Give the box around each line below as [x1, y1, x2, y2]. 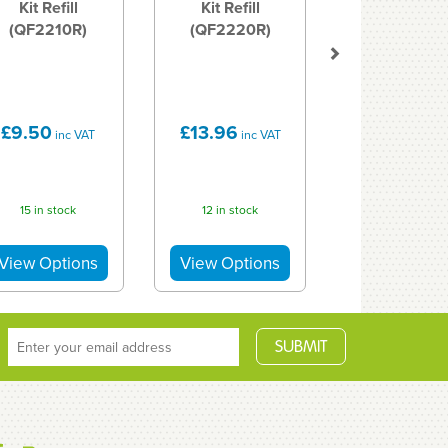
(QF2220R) [189, 17, 271, 41]
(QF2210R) [9, 17, 88, 41]
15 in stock [20, 201, 77, 219]
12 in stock [202, 201, 259, 219]
